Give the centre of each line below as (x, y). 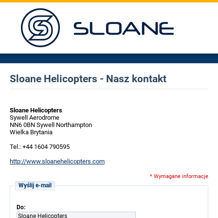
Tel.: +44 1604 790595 (40, 147)
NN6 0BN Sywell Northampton (51, 125)
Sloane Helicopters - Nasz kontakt (88, 79)
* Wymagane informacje (179, 176)
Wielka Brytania (31, 132)
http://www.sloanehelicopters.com (57, 161)
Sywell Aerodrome (35, 118)
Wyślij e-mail (35, 185)
